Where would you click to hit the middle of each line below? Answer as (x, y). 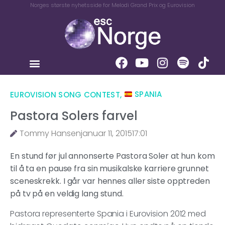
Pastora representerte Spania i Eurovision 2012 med (108, 213)
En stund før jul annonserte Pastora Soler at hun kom (113, 156)
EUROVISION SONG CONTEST (65, 94)
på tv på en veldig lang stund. (67, 194)
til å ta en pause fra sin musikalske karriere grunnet (109, 169)
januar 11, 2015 (106, 134)
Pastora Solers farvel (74, 116)
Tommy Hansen (50, 134)
